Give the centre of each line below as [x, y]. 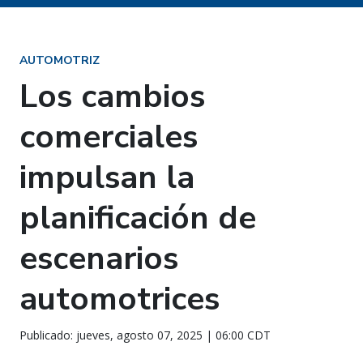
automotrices [120, 299]
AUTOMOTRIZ [60, 60]
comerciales [109, 137]
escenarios [99, 258]
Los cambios [112, 96]
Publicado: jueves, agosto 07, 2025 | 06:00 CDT [145, 335]
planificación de [138, 218]
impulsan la [107, 177]
